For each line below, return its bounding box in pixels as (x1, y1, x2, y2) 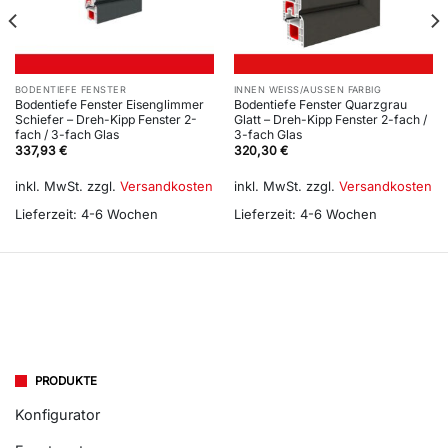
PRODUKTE (35, 374, 97, 389)
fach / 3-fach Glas (14, 127, 119, 143)
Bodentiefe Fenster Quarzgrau (233, 97, 407, 113)
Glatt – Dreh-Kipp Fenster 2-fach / (233, 112, 427, 128)
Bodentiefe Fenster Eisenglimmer (14, 97, 204, 113)
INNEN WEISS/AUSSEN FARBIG (233, 83, 382, 95)
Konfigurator (15, 406, 100, 424)
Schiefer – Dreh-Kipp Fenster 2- (14, 112, 197, 128)
